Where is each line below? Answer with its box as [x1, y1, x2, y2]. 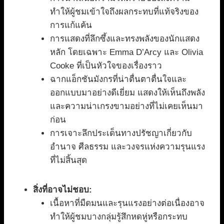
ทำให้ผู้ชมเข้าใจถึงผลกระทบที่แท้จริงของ [50, 7, 198, 17]
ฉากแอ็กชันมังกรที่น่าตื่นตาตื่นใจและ [50, 74, 186, 84]
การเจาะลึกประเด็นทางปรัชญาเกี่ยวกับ [50, 128, 192, 138]
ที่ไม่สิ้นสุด [50, 155, 87, 165]
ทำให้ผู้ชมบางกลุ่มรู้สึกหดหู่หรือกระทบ [50, 212, 187, 222]
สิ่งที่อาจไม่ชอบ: [33, 185, 92, 195]
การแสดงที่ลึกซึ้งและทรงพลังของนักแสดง [50, 34, 199, 44]
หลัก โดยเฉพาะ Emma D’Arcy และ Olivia [50, 47, 203, 57]
